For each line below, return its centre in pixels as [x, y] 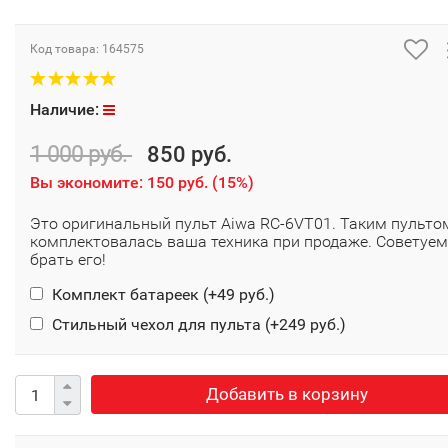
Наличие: [66, 110]
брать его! [68, 260]
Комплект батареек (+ [132, 295]
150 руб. [177, 183]
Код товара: [66, 49]
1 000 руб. [81, 155]
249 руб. [309, 325]
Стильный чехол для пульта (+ [163, 325]
